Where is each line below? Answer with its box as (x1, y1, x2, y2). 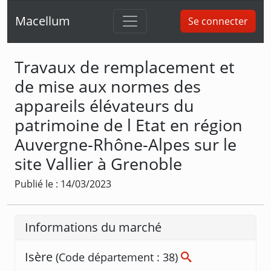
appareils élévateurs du (15, 94, 194, 117)
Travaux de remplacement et (15, 55, 235, 78)
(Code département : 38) (56, 249, 181, 264)
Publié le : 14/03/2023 (15, 177, 111, 191)
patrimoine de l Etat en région (15, 113, 243, 136)
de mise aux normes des (15, 74, 201, 97)
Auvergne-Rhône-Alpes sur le (15, 132, 237, 155)
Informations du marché (25, 218, 162, 235)
